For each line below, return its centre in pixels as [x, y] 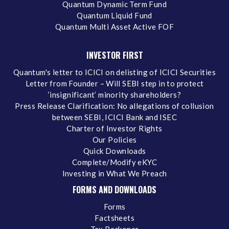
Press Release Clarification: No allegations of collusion [114, 106]
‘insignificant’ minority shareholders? [114, 94]
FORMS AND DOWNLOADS [114, 189]
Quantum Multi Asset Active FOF [114, 26]
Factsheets [114, 217]
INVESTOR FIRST [114, 55]
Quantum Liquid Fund [114, 15]
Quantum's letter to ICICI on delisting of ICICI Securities [114, 72]
